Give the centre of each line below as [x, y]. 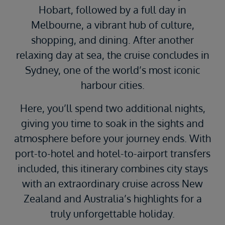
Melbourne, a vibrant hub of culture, [113, 25]
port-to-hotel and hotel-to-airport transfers [113, 153]
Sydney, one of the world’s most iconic [113, 70]
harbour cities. [113, 85]
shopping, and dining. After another [113, 40]
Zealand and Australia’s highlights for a [113, 199]
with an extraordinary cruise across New [113, 184]
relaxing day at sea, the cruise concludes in [113, 55]
